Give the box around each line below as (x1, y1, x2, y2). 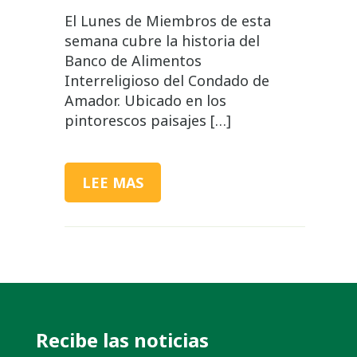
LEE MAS (81, 172, 143, 192)
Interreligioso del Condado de (64, 70, 269, 90)
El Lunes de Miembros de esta (64, 10, 271, 30)
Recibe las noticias (35, 326, 209, 353)
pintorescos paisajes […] (64, 110, 231, 130)
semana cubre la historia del (64, 30, 260, 50)
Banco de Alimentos (64, 50, 202, 70)
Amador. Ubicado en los (64, 90, 226, 110)
